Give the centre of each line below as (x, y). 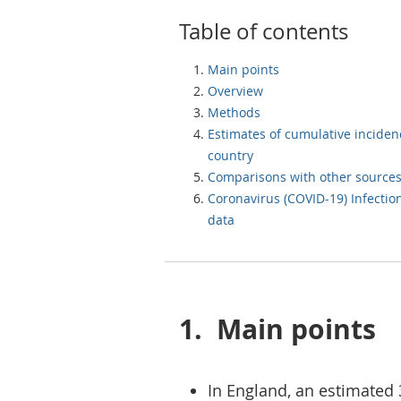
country (230, 155)
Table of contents (264, 31)
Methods (234, 112)
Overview (235, 91)
